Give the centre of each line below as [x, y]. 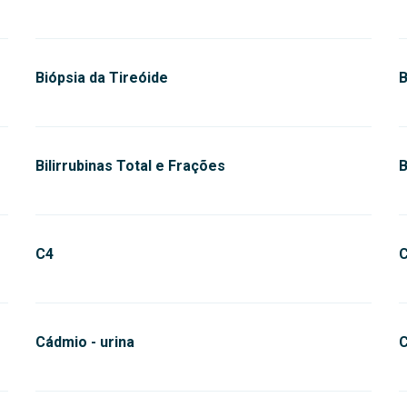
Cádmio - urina [85, 342]
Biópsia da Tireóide [102, 78]
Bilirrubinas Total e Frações [130, 166]
